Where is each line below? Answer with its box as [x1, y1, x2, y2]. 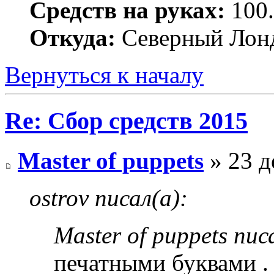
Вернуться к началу [5, 62, 204, 89]
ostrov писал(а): [29, 184, 188, 211]
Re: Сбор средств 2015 [5, 106, 248, 135]
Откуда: [29, 24, 116, 51]
